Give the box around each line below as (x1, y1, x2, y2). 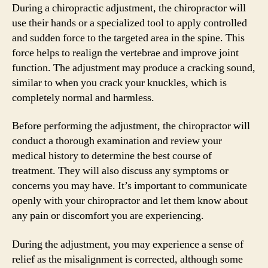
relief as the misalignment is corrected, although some (12, 252, 243, 266)
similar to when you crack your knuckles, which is (12, 75, 227, 90)
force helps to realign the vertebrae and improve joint (12, 45, 239, 60)
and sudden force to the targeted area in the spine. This (12, 31, 245, 45)
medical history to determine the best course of (12, 149, 212, 163)
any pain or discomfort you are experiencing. (12, 209, 204, 223)
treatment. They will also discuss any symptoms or (12, 164, 229, 178)
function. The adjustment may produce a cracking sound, (12, 60, 255, 75)
